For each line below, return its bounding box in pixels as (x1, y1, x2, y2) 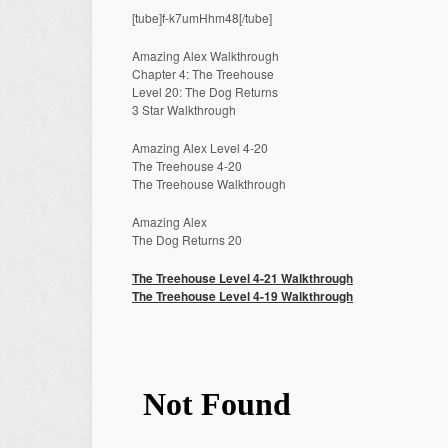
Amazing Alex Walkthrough (132, 47, 279, 64)
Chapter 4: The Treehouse (132, 65, 274, 82)
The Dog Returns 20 (132, 231, 242, 248)
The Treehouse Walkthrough (132, 175, 286, 192)
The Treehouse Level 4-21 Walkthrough (132, 269, 353, 287)
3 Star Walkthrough (132, 101, 236, 118)
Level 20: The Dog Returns (132, 83, 278, 100)
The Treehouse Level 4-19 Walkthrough (132, 287, 353, 305)
